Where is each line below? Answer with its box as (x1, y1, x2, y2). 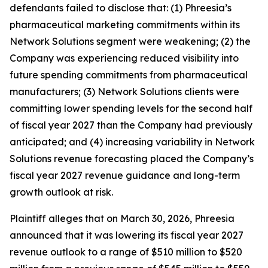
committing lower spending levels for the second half (10, 102, 252, 114)
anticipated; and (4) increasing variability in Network (10, 136, 255, 148)
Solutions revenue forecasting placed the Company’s (10, 153, 254, 165)
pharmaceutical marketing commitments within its (10, 19, 240, 31)
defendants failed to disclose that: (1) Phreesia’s (10, 2, 232, 14)
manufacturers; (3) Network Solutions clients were (10, 86, 239, 98)
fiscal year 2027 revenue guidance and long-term (10, 169, 240, 181)
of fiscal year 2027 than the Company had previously (10, 119, 252, 131)
